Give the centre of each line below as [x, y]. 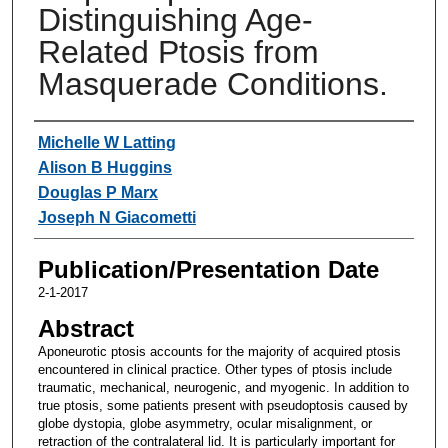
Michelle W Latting [106, 142]
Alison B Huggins [104, 167]
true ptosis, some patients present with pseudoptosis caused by [222, 405]
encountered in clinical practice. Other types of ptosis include [214, 369]
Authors [74, 140]
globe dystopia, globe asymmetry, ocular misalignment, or [204, 423]
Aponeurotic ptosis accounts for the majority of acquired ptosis [219, 351]
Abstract [85, 328]
